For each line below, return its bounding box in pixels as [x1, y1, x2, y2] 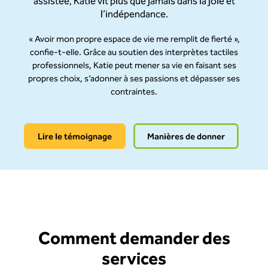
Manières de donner [147, 130, 225, 144]
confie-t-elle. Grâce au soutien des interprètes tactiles [30, 47, 238, 60]
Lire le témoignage [37, 130, 112, 144]
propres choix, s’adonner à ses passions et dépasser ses [28, 73, 240, 86]
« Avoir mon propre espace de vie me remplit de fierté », [28, 33, 240, 47]
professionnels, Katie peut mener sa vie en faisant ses [32, 60, 236, 73]
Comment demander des [38, 227, 230, 253]
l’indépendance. [100, 8, 168, 23]
